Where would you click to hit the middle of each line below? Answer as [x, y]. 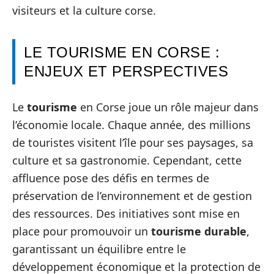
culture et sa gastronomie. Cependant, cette [127, 160]
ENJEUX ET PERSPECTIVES [126, 71]
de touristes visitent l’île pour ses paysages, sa [133, 142]
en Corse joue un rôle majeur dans [168, 107]
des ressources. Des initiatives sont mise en [126, 213]
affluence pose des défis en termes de [111, 178]
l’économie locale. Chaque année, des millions [131, 124]
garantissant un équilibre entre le [99, 249]
